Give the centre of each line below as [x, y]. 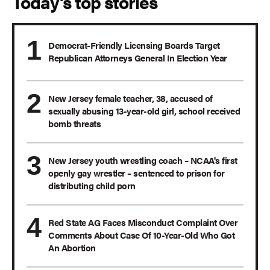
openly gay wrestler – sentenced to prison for [137, 173]
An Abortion [72, 248]
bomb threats [74, 124]
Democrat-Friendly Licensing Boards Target [134, 45]
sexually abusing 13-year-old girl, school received [144, 111]
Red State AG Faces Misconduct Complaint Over [143, 222]
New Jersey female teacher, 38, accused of [130, 98]
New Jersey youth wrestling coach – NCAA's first [143, 160]
